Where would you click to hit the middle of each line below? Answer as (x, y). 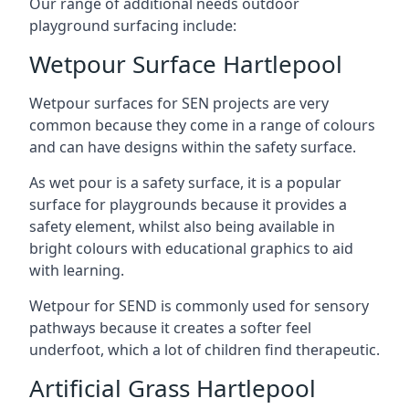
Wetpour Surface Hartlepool (186, 64)
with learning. (77, 270)
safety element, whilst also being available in (182, 226)
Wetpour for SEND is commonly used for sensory (199, 306)
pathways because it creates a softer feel (170, 328)
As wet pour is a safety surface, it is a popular (185, 183)
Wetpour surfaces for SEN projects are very (179, 103)
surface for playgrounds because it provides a (188, 204)
